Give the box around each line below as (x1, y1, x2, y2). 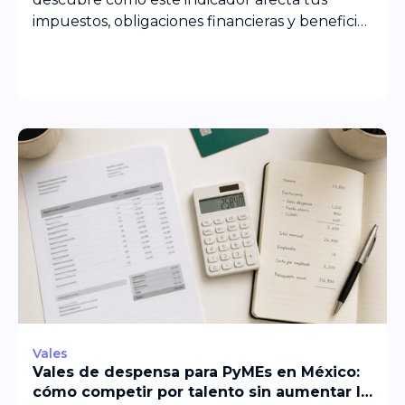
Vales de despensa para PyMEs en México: (33, 363, 360, 381)
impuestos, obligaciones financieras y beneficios (33, 12, 372, 30)
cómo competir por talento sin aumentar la (33, 382, 370, 400)
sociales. (33, 33, 89, 52)
